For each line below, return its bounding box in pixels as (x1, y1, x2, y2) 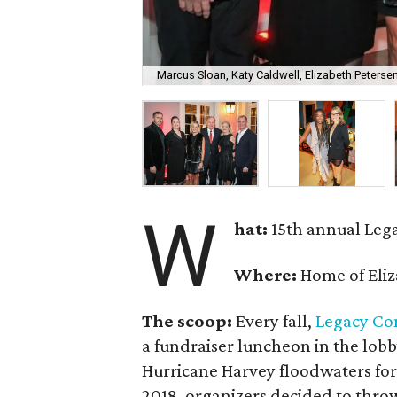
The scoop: (142, 310, 233, 331)
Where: (234, 264, 298, 285)
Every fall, (232, 310, 316, 331)
